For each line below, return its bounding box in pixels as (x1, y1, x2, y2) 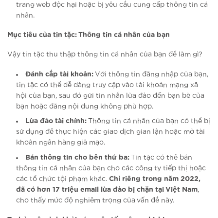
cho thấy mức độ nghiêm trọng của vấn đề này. (16, 197, 175, 204)
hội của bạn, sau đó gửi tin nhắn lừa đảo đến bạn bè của (16, 92, 205, 99)
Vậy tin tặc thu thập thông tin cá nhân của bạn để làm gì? (7, 51, 202, 58)
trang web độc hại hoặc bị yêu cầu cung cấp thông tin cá (16, 1, 208, 8)
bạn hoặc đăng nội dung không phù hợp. (16, 103, 154, 110)
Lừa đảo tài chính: (25, 118, 87, 125)
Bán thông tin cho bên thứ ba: (25, 154, 130, 161)
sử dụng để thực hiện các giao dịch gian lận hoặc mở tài (16, 128, 205, 136)
